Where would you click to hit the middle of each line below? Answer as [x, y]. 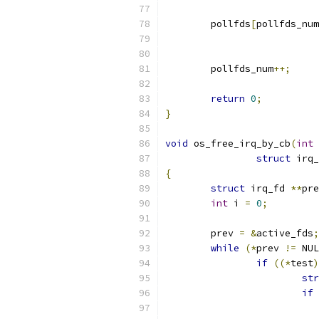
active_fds [285, 233]
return [228, 99]
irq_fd [268, 188]
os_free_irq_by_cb [239, 143]
